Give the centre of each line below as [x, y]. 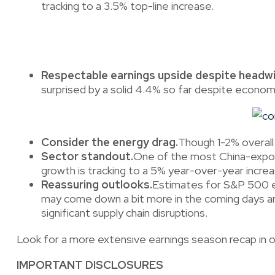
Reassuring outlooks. [96, 185]
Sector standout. [87, 157]
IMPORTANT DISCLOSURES [90, 265]
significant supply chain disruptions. [124, 213]
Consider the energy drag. [109, 142]
